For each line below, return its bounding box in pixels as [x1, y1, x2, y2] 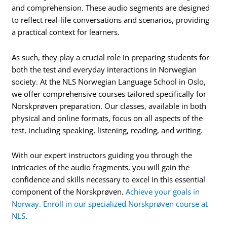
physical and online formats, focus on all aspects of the [12, 112, 203, 123]
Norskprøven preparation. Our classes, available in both [12, 100, 207, 111]
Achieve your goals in [126, 186, 200, 197]
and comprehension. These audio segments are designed [12, 3, 210, 13]
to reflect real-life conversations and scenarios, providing [12, 15, 210, 25]
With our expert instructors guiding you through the [12, 150, 193, 161]
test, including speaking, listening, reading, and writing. [12, 125, 203, 135]
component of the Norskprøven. [12, 186, 126, 197]
